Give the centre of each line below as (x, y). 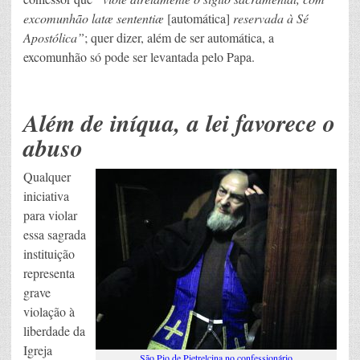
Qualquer (47, 176)
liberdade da (54, 330)
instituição (49, 253)
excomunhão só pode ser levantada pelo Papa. (139, 56)
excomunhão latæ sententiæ (95, 18)
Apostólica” (54, 37)
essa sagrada (55, 234)
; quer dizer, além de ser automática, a (179, 37)
